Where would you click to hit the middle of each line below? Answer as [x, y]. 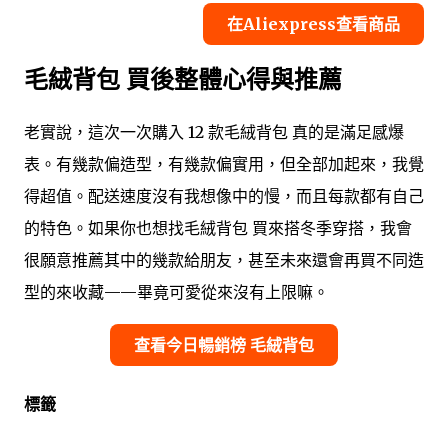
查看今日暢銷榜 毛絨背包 [224, 345]
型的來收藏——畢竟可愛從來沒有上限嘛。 [176, 292]
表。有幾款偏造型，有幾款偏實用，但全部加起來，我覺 [224, 164]
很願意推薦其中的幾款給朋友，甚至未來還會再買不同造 [224, 260]
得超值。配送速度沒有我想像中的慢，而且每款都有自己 [224, 196]
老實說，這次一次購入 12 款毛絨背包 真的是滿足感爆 [214, 132]
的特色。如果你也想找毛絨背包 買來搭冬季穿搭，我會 [218, 228]
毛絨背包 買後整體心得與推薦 [183, 80]
